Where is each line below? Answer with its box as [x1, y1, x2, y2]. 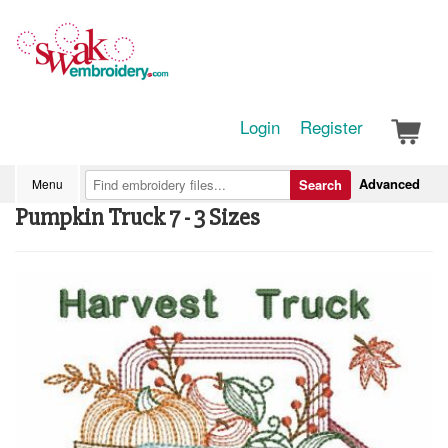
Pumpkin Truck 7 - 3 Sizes [15, 203, 260, 232]
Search [299, 175, 342, 194]
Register [300, 114, 363, 139]
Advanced [359, 174, 420, 193]
